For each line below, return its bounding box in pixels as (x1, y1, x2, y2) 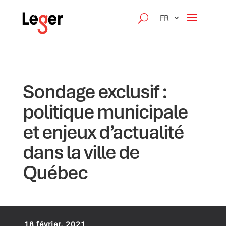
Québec (22, 160, 87, 185)
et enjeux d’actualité (22, 120, 184, 144)
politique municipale (22, 99, 188, 124)
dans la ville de (22, 140, 139, 164)
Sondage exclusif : (22, 79, 167, 104)
